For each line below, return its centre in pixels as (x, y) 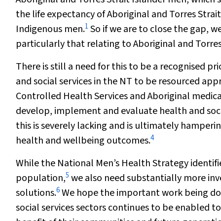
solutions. (36, 193)
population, (41, 178)
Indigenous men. (50, 29)
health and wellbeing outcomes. (83, 141)
